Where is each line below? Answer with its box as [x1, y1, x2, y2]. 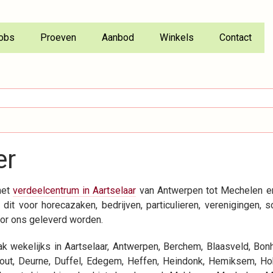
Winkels [160, 32, 194, 44]
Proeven [40, 32, 76, 44]
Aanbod [102, 32, 134, 44]
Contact [219, 32, 252, 44]
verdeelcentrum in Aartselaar [12, 184, 136, 196]
